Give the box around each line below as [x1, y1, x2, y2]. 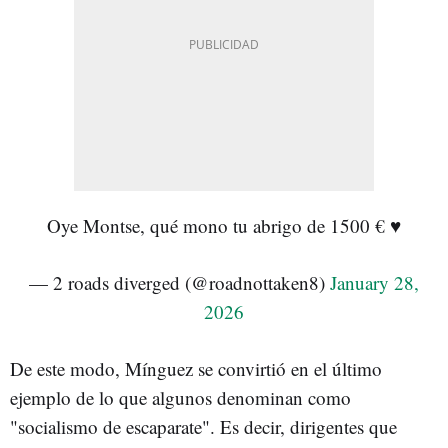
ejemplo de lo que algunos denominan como [10, 384, 351, 410]
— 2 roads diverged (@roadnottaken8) [29, 269, 330, 295]
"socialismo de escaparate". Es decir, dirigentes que [10, 413, 397, 439]
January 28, [330, 269, 419, 295]
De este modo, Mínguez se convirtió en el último [10, 355, 382, 381]
